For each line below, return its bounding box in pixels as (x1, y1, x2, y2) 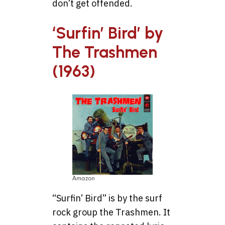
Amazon (72, 174, 95, 182)
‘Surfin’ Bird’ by (52, 24, 163, 43)
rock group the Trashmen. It (52, 206, 170, 218)
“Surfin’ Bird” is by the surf (52, 192, 162, 204)
